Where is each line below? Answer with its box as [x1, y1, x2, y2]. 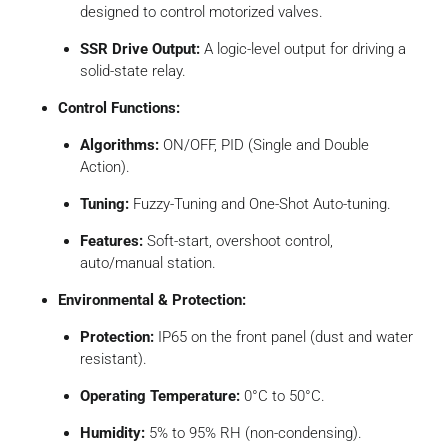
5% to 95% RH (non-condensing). [145, 423, 362, 442]
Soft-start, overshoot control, [143, 231, 333, 250]
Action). [80, 157, 130, 176]
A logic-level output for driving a [200, 39, 406, 58]
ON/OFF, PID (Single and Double [159, 135, 369, 154]
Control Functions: [57, 98, 180, 117]
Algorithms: [80, 135, 159, 154]
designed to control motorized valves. [80, 2, 323, 21]
